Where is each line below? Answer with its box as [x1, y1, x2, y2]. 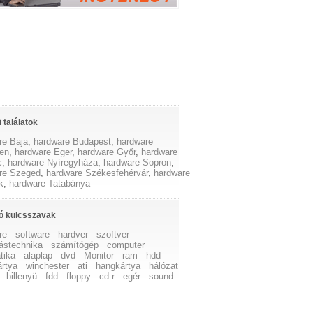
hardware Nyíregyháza [8, 157, 99, 168]
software [15, 229, 50, 240]
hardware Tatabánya [9, 178, 91, 189]
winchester [26, 261, 70, 271]
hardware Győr [78, 147, 136, 157]
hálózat [149, 261, 179, 271]
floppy [66, 271, 92, 282]
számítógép [51, 240, 99, 250]
